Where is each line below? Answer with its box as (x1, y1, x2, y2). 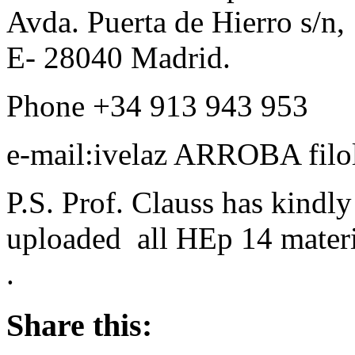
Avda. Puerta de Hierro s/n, (6, 4, 345, 39)
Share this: (6, 307, 152, 343)
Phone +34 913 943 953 (6, 88, 308, 123)
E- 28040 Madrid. (6, 40, 231, 74)
